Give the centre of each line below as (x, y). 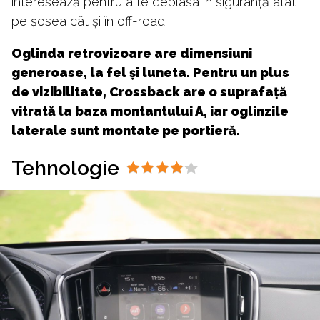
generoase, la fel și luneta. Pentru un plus (150, 72)
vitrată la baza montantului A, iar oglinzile (150, 111)
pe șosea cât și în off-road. (89, 21)
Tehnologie (65, 168)
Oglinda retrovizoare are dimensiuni (132, 53)
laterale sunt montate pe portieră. (126, 130)
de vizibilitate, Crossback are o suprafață (149, 91)
